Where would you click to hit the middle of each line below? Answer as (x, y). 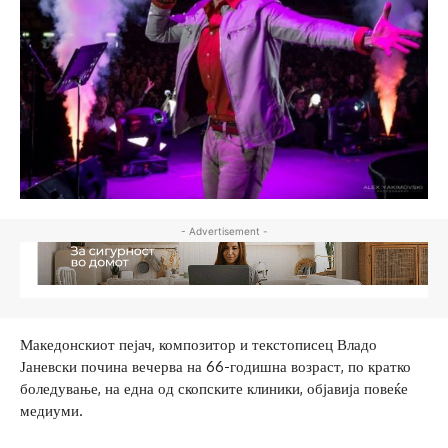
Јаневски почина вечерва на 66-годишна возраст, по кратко (215, 367)
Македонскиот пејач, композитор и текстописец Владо (198, 345)
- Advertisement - (224, 230)
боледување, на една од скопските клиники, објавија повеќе (214, 389)
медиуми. (51, 411)
